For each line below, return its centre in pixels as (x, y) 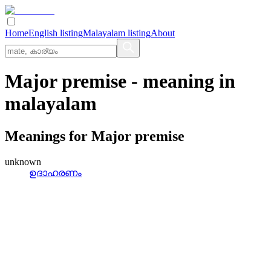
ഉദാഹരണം (55, 172)
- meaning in (181, 81)
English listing (56, 33)
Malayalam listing (117, 33)
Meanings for (48, 136)
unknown (23, 162)
